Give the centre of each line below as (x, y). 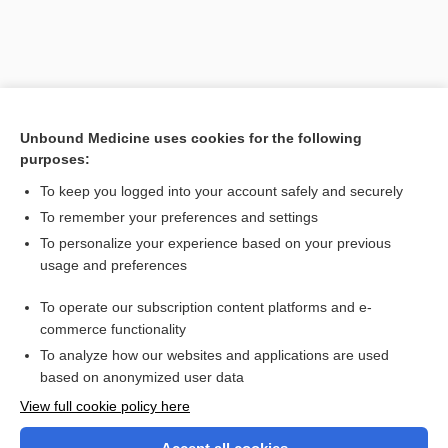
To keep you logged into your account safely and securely (221, 191)
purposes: (55, 159)
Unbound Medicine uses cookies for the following (191, 138)
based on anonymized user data (142, 377)
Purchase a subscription (224, 437)
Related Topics (75, 276)
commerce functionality (113, 329)
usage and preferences (113, 265)
